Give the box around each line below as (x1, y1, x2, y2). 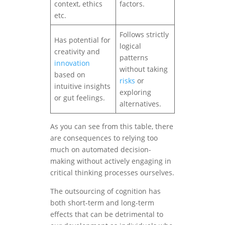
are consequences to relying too (50, 133, 158, 143)
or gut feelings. (54, 93, 105, 103)
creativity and (54, 47, 100, 57)
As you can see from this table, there (50, 122, 173, 132)
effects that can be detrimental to (50, 209, 163, 219)
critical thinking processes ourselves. (50, 168, 174, 178)
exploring (120, 87, 151, 97)
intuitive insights (54, 81, 110, 91)
